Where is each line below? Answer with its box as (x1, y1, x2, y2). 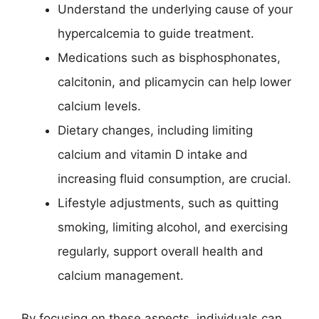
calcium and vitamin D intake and (58, 147, 248, 162)
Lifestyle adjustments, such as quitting (58, 196, 278, 210)
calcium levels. (58, 99, 141, 113)
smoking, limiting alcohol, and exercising (58, 220, 288, 234)
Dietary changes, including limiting (58, 123, 253, 137)
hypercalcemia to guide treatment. (58, 26, 254, 41)
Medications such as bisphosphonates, (58, 51, 281, 65)
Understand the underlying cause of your (58, 2, 293, 16)
